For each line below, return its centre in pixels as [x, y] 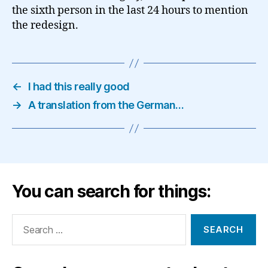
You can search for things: [111, 191]
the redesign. [45, 25]
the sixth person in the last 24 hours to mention [130, 10]
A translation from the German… [106, 105]
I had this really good [79, 86]
